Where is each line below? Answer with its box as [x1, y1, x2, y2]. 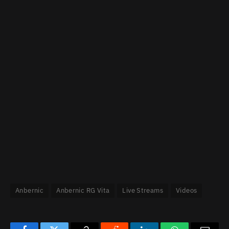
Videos [176, 186, 197, 195]
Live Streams [122, 186, 164, 195]
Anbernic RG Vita [56, 186, 110, 195]
